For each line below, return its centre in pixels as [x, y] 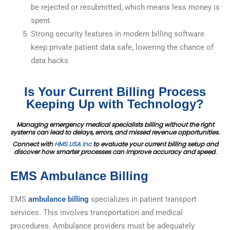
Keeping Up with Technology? [115, 104]
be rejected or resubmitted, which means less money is [125, 7]
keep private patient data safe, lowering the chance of [122, 47]
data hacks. [51, 61]
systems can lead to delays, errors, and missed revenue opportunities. [115, 132]
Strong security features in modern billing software [118, 34]
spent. [41, 21]
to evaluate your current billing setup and [155, 144]
